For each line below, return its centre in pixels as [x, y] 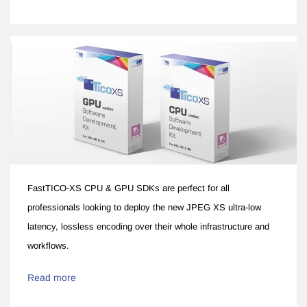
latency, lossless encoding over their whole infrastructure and [148, 226]
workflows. [48, 245]
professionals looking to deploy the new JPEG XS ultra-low [144, 207]
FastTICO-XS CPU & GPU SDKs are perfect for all [128, 188]
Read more [52, 277]
